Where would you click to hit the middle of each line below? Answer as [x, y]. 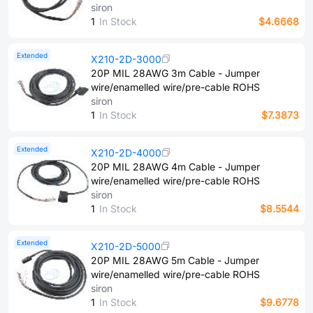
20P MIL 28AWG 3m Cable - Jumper [175, 73]
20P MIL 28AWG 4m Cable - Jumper [175, 167]
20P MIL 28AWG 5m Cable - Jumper [175, 260]
